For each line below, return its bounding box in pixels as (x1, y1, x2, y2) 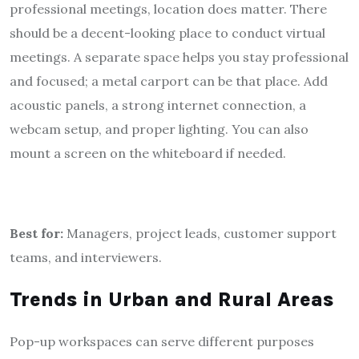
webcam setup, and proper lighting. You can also (10, 120, 309, 137)
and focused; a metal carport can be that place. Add (10, 72, 328, 89)
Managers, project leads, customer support (67, 224, 337, 241)
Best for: (10, 224, 67, 241)
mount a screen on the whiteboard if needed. (10, 144, 286, 161)
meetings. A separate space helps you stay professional (10, 48, 349, 65)
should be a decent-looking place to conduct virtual (10, 24, 325, 41)
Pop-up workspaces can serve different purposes (10, 333, 314, 349)
